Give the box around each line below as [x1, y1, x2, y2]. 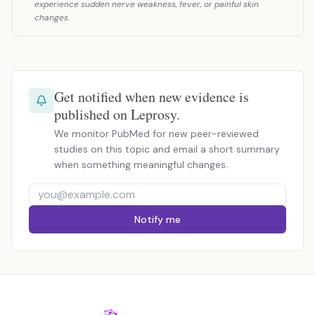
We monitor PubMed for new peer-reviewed [54, 127, 259, 140]
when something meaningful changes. [54, 158, 228, 171]
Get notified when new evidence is [54, 87, 249, 106]
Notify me [134, 213, 181, 226]
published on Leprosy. [54, 105, 180, 124]
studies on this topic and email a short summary [54, 143, 280, 155]
